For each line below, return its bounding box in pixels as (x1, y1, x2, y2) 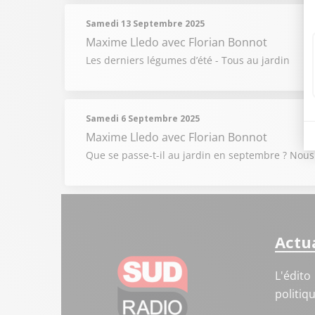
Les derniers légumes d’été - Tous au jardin (86, 53, 290, 67)
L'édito (274, 268, 311, 283)
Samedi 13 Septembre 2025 (86, 18, 205, 30)
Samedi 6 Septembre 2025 (86, 112, 200, 124)
